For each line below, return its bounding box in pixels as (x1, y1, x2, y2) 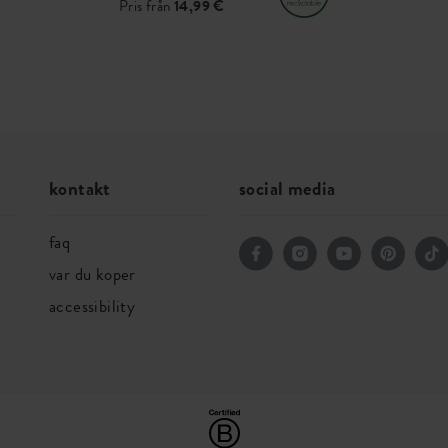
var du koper (49, 262, 136, 286)
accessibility (49, 294, 136, 318)
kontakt (49, 175, 111, 202)
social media (239, 175, 336, 202)
